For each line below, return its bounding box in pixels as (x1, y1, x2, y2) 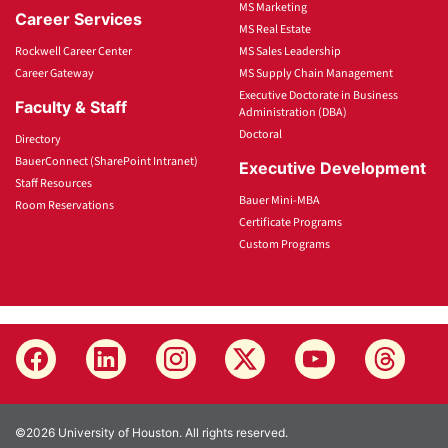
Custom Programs (239, 235, 330, 253)
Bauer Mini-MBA (239, 191, 320, 209)
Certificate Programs (239, 213, 342, 231)
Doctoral (239, 125, 282, 143)
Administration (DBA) (239, 103, 347, 121)
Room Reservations (15, 196, 114, 214)
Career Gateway (15, 64, 94, 82)
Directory (15, 130, 61, 148)
